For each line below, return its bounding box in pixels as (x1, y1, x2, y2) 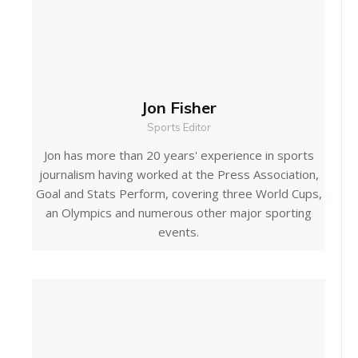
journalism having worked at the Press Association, (38, 165, 319, 182)
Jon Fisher (141, 97, 217, 117)
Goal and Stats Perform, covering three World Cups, (35, 185, 322, 201)
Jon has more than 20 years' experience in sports (43, 146, 314, 163)
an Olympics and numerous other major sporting (46, 204, 312, 221)
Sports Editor (146, 120, 211, 133)
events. (158, 223, 199, 240)
